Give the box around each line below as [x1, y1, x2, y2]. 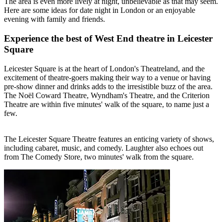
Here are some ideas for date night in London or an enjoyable [4, 6, 195, 15]
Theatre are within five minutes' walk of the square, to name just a [4, 100, 209, 109]
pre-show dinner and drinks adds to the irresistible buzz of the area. [4, 82, 213, 91]
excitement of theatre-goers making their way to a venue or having [4, 73, 211, 82]
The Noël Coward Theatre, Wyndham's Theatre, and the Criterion [4, 91, 210, 100]
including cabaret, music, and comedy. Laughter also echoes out [4, 143, 203, 152]
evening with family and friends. [4, 15, 107, 24]
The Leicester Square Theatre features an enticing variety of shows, [4, 134, 214, 143]
